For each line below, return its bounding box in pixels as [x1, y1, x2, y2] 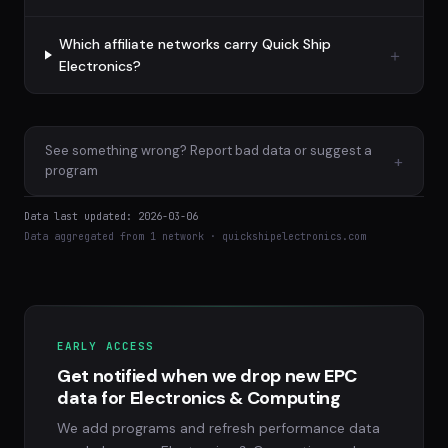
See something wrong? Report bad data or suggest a [45, 142, 372, 159]
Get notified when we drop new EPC [57, 364, 358, 388]
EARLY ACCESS [57, 339, 155, 353]
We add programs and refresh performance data [57, 419, 380, 437]
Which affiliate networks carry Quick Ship [58, 35, 331, 53]
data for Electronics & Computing [57, 386, 341, 410]
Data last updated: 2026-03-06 [24, 210, 198, 223]
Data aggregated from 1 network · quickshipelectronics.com [24, 230, 366, 243]
